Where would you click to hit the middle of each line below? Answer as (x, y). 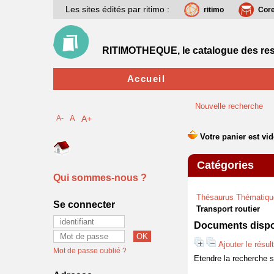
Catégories (225, 165)
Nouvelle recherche (229, 106)
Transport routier (228, 209)
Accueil (146, 79)
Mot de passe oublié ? (90, 251)
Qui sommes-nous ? (100, 178)
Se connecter (84, 205)
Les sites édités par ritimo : (117, 9)
